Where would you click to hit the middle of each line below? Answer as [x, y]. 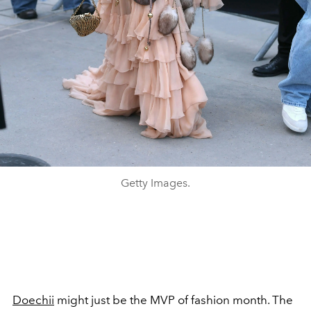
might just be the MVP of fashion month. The [175, 300]
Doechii [33, 300]
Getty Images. [155, 183]
